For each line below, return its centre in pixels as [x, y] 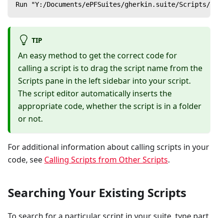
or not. [30, 118]
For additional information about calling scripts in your [109, 147]
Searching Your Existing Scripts [97, 192]
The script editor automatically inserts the [95, 93]
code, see [26, 159]
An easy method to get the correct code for [98, 55]
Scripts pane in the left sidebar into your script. [104, 81]
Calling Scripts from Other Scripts [106, 159]
